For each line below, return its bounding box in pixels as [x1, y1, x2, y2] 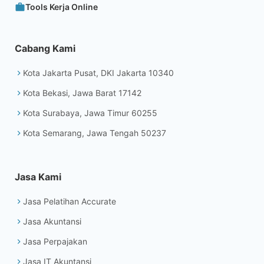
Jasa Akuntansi [23, 216, 81, 227]
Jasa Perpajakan [23, 236, 87, 247]
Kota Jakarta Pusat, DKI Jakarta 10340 [23, 68, 174, 78]
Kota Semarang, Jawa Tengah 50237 [23, 128, 166, 138]
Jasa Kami [15, 171, 61, 183]
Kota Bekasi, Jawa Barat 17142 [23, 88, 141, 98]
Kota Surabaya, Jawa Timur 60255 [23, 108, 157, 118]
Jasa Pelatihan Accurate [23, 196, 116, 207]
